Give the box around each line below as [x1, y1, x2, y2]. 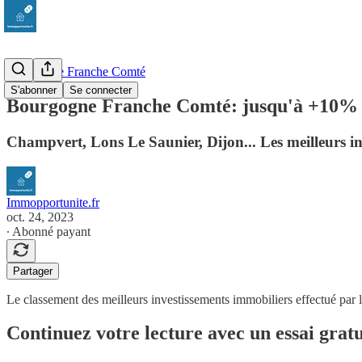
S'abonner [11, 84, 57, 96]
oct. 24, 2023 [6, 209, 74, 224]
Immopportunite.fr [6, 195, 99, 209]
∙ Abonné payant [6, 224, 90, 238]
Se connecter [69, 84, 132, 96]
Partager [13, 264, 53, 277]
